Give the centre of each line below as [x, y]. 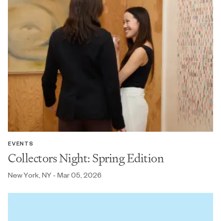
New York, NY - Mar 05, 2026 [55, 175]
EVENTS [21, 143]
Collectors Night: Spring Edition [86, 158]
